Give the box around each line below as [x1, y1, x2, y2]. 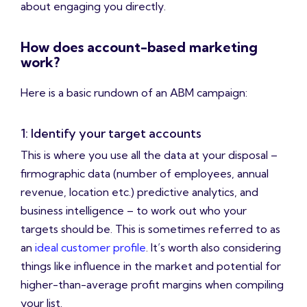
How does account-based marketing [21, 38, 258, 56]
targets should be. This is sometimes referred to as [21, 222, 280, 236]
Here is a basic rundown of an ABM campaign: [21, 86, 247, 100]
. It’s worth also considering [146, 241, 281, 255]
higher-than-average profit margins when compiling [21, 278, 284, 292]
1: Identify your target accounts [21, 125, 201, 142]
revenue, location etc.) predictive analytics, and [21, 185, 258, 199]
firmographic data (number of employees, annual [21, 167, 269, 181]
